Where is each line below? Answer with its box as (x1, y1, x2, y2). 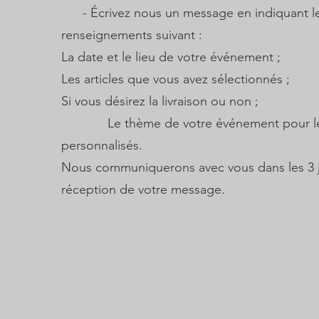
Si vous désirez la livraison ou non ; (61, 93, 258, 109)
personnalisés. (61, 137, 142, 153)
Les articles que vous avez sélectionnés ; (61, 71, 290, 87)
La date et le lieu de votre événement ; (61, 49, 281, 65)
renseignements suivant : (61, 27, 202, 43)
